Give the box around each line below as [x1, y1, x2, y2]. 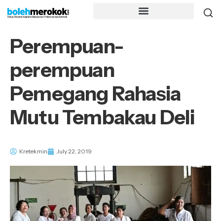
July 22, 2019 [57, 147, 92, 155]
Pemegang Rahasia [10, 81, 181, 106]
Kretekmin [19, 147, 47, 155]
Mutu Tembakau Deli [10, 105, 195, 129]
